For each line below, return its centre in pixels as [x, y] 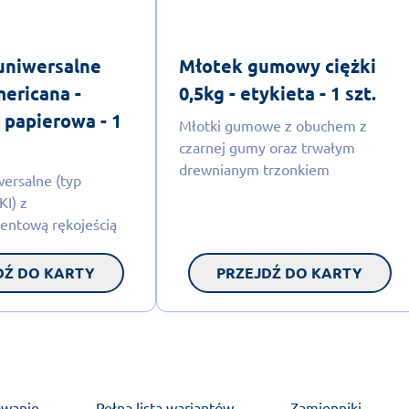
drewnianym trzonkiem [254, 168]
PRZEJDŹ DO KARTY [290, 272]
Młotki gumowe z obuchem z [273, 125]
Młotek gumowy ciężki [277, 65]
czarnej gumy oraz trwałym [267, 147]
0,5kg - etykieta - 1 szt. [277, 93]
